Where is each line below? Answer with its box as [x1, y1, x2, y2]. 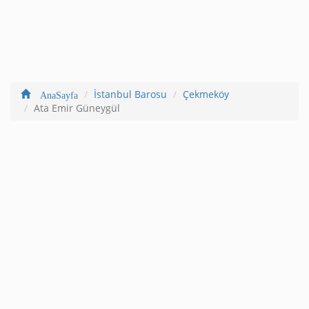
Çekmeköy [183, 87, 229, 101]
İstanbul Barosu [94, 87, 167, 101]
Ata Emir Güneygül [34, 101, 120, 114]
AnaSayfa [30, 88, 78, 99]
